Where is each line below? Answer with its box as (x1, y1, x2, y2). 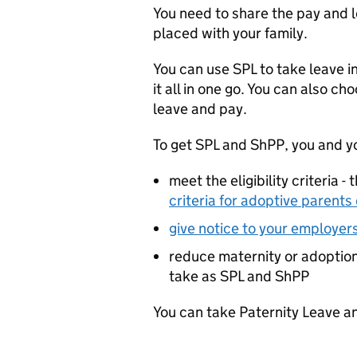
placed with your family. (153, 23, 308, 42)
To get (153, 135, 195, 154)
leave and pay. (153, 99, 247, 118)
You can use (153, 59, 233, 78)
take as (169, 266, 220, 285)
